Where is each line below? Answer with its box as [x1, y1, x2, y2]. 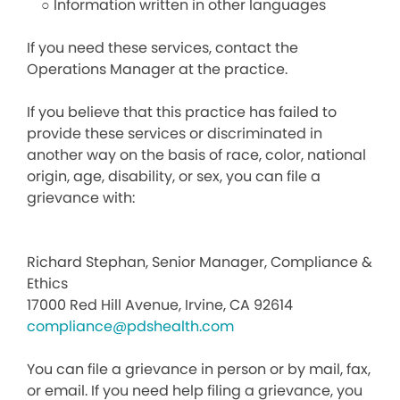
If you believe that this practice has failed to [27, 102, 337, 122]
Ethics [27, 273, 68, 294]
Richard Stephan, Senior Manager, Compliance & [27, 252, 372, 272]
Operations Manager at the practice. [27, 59, 287, 79]
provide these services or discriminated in [27, 123, 322, 144]
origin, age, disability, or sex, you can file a [27, 166, 321, 187]
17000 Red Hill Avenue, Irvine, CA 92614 [27, 295, 293, 315]
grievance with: [27, 187, 135, 208]
